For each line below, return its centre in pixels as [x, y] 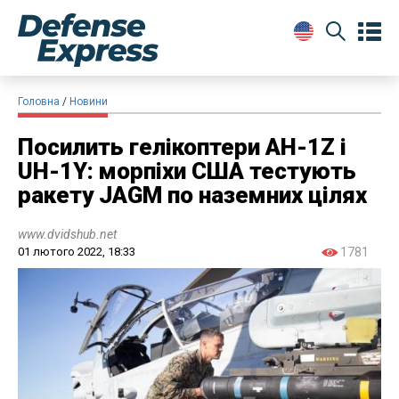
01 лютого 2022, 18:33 [77, 251]
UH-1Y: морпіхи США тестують [187, 171]
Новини [89, 101]
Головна [39, 101]
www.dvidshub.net [67, 234]
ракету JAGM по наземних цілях [192, 195]
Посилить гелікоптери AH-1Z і [182, 147]
